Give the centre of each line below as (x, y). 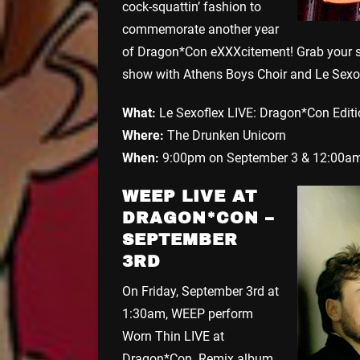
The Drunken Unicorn (225, 135)
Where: (143, 135)
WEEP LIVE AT (190, 196)
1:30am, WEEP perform (188, 313)
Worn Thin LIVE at (173, 336)
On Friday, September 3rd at (200, 291)
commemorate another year (200, 29)
